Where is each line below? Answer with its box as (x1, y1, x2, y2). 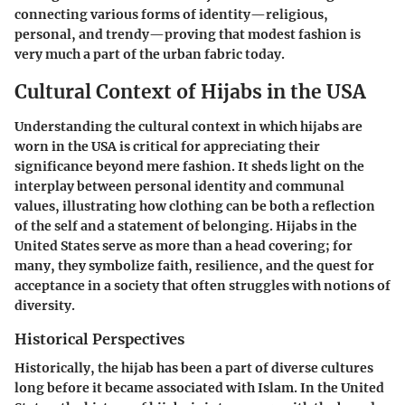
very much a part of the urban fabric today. (14, 46, 285, 63)
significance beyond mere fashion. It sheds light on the (14, 157, 364, 174)
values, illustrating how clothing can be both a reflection (14, 197, 375, 214)
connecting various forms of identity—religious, (14, 6, 328, 24)
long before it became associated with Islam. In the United (14, 380, 384, 397)
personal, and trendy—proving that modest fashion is (14, 26, 361, 43)
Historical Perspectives (14, 329, 184, 348)
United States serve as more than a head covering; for (14, 237, 353, 254)
